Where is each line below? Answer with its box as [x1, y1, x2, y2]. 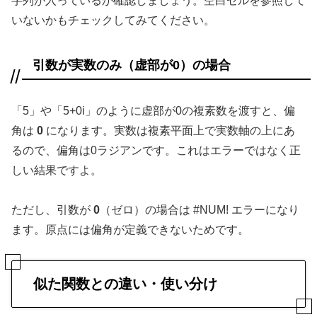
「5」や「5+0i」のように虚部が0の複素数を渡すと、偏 [11, 104, 295, 117]
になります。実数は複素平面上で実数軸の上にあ [43, 124, 295, 137]
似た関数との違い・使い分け [33, 276, 217, 292]
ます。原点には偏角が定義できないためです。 [11, 224, 249, 236]
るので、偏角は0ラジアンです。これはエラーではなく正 [11, 144, 301, 156]
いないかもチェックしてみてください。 [11, 13, 215, 26]
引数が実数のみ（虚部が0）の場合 [33, 58, 231, 73]
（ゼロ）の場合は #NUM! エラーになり [100, 204, 299, 217]
